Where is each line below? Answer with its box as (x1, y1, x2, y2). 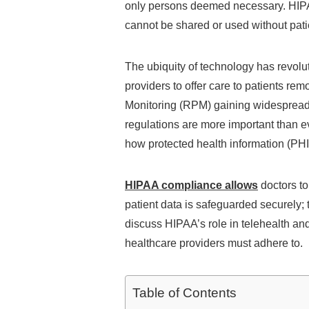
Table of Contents (132, 286, 237, 301)
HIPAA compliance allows (125, 179, 258, 191)
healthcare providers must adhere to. (125, 237, 303, 249)
